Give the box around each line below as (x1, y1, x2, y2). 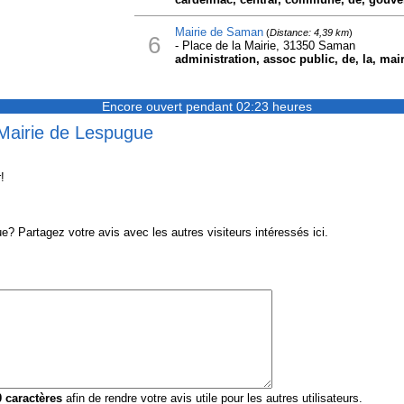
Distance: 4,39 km (269, 27, 349, 38)
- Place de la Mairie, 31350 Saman (174, 39, 355, 52)
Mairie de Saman (174, 25, 263, 39)
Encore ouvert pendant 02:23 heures (101, 99, 312, 114)
